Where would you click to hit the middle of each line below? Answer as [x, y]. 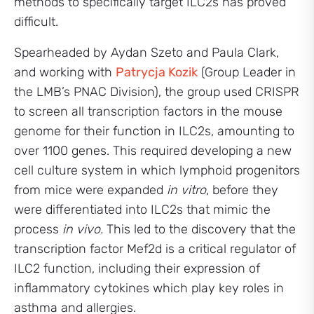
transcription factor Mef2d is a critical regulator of [155, 249]
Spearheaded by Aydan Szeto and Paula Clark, [146, 53]
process [38, 229]
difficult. [36, 22]
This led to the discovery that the [199, 229]
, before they [242, 190]
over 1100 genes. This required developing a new [153, 151]
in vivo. [83, 229]
